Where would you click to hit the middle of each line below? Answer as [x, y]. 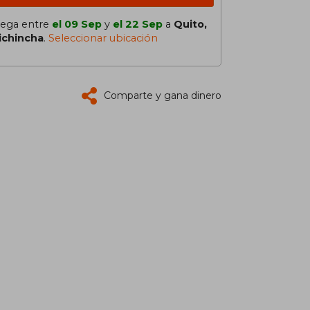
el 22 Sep [138, 24]
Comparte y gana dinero [163, 95]
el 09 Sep [77, 24]
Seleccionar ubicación [103, 38]
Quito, [190, 24]
